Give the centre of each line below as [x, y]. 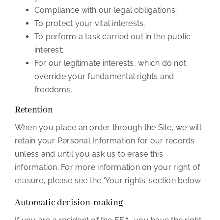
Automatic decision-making [69, 203]
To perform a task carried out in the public [112, 37]
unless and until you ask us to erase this [89, 154]
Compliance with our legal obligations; [106, 10]
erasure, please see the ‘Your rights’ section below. [108, 181]
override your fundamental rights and [104, 77]
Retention [34, 110]
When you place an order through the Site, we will [108, 128]
